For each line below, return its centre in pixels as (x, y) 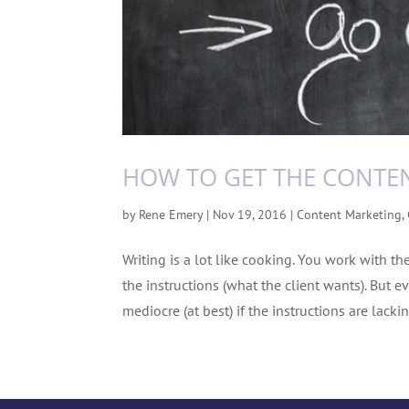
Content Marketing (350, 215)
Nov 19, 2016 (250, 215)
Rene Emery (171, 215)
